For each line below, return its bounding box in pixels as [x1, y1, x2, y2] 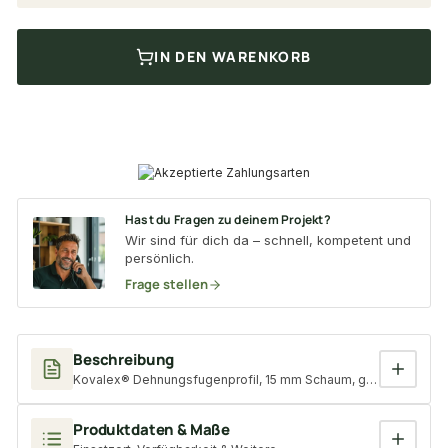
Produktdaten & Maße [73, 419, 231, 440]
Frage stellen [125, 275, 208, 294]
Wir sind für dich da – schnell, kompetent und [125, 232, 411, 249]
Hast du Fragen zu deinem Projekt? [125, 211, 331, 229]
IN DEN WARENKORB [154, 47, 312, 66]
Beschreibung [73, 349, 175, 370]
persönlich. [125, 250, 194, 267]
